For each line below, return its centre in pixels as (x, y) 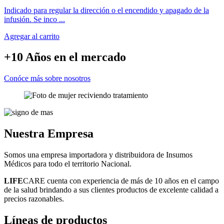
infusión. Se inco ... (34, 19)
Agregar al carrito (32, 36)
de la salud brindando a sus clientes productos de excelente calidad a (111, 190)
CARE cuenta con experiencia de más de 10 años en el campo (121, 181)
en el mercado (90, 57)
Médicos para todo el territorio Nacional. (68, 164)
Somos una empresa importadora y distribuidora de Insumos (98, 155)
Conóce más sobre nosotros (47, 78)
